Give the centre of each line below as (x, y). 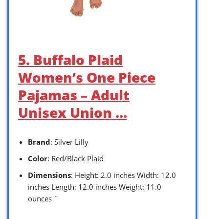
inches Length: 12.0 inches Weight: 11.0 (95, 187)
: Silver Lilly (69, 142)
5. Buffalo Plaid (70, 60)
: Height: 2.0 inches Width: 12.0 (123, 175)
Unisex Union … (73, 113)
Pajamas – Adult (74, 95)
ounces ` (43, 199)
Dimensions (49, 175)
